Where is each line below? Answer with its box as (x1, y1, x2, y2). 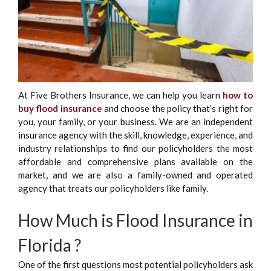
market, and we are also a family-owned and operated (18, 169, 253, 180)
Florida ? (18, 235, 81, 256)
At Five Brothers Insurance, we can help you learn (18, 89, 223, 100)
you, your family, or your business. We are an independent (18, 116, 253, 127)
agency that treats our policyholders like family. (18, 182, 208, 194)
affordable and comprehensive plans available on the (18, 155, 253, 167)
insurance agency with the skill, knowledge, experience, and (18, 129, 253, 140)
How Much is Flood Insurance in (18, 210, 253, 231)
